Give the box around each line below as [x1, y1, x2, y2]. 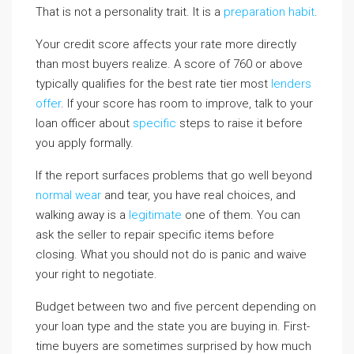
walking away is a [36, 207, 129, 222]
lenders [271, 76, 311, 91]
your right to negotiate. [36, 266, 157, 281]
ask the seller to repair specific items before [36, 227, 274, 242]
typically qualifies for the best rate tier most [36, 76, 271, 91]
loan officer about [36, 115, 133, 130]
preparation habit [224, 4, 314, 19]
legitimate [129, 207, 182, 222]
